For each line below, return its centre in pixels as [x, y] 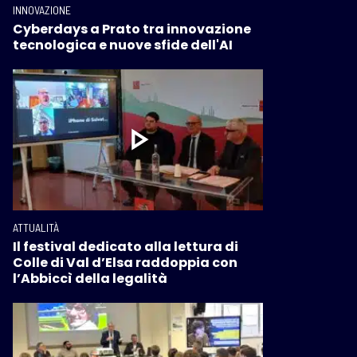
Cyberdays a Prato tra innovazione [132, 29]
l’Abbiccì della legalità [90, 278]
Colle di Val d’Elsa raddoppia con [125, 262]
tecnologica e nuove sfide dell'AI [123, 45]
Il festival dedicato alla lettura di [126, 246]
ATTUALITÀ [36, 227]
